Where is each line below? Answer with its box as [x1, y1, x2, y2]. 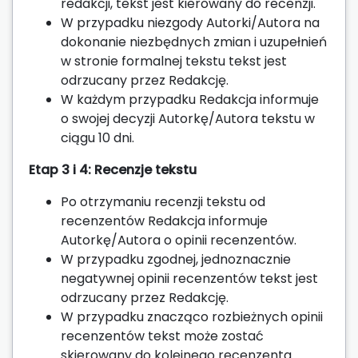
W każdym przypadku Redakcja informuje [61, 89, 319, 109]
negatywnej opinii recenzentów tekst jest [61, 268, 318, 288]
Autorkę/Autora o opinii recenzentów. [61, 230, 296, 249]
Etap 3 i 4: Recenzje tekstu [29, 160, 197, 179]
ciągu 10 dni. [61, 128, 134, 147]
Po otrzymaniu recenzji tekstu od [61, 192, 265, 211]
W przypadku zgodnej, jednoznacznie [61, 249, 291, 268]
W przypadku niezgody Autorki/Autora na [61, 13, 320, 32]
